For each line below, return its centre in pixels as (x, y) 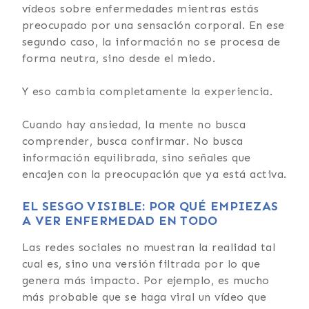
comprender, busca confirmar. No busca (133, 141)
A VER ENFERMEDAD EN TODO (120, 220)
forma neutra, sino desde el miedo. (119, 58)
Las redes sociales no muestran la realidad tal (149, 247)
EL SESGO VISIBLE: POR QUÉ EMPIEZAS (150, 206)
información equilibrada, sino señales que (137, 157)
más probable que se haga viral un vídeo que (144, 297)
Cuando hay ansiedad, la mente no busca (134, 124)
